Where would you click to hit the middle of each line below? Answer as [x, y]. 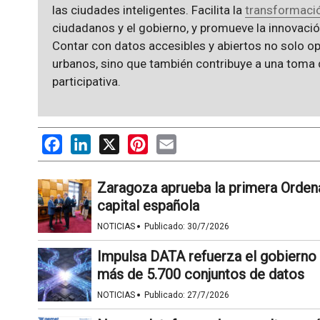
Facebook [86, 141]
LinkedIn [112, 141]
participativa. [86, 82]
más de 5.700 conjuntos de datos [200, 275]
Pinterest [171, 141]
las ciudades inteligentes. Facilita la [148, 10]
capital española [148, 206]
